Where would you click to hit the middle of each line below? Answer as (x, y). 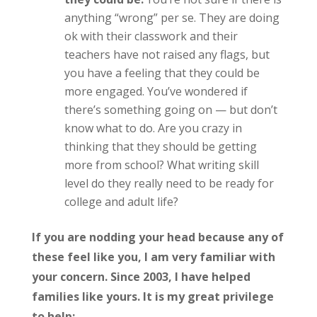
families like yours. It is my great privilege (152, 296)
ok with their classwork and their (151, 36)
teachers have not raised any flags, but (167, 54)
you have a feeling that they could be (162, 73)
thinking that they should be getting (160, 146)
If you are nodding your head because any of (157, 237)
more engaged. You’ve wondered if (156, 91)
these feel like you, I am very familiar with (153, 257)
